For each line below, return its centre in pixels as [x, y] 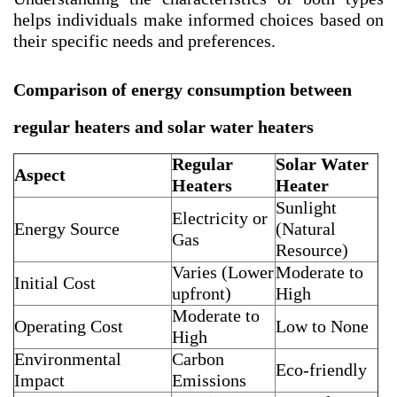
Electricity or [220, 218]
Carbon [198, 358]
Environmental [68, 358]
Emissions [209, 380]
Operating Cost [69, 326]
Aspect [40, 174]
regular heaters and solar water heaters [163, 126]
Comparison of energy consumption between [183, 89]
